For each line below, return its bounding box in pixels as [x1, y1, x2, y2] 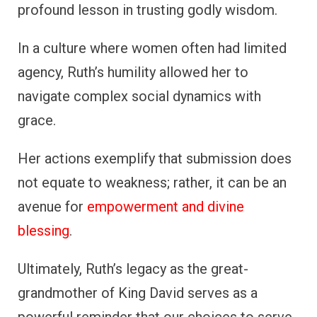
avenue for [18, 197, 87, 215]
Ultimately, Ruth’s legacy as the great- [18, 260, 248, 277]
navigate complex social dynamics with [18, 87, 261, 105]
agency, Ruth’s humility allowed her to [18, 63, 248, 81]
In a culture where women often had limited [18, 39, 287, 57]
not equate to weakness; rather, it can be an [18, 173, 287, 191]
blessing [18, 221, 69, 239]
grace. [18, 111, 56, 129]
